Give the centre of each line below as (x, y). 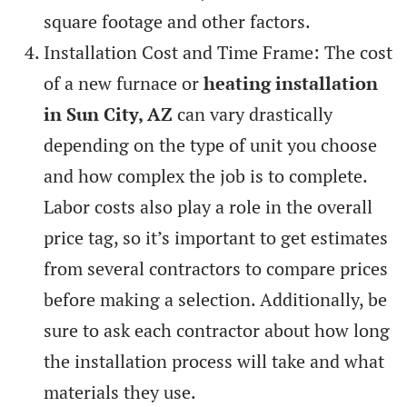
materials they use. (120, 392)
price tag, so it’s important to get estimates (216, 237)
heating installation (291, 83)
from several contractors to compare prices (216, 268)
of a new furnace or (124, 83)
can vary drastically (253, 114)
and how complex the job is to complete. (205, 175)
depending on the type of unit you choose (210, 144)
